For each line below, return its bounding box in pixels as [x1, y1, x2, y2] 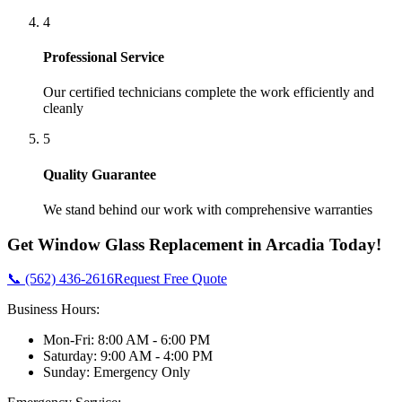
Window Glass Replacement [38, 234, 243, 254]
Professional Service [43, 48, 164, 65]
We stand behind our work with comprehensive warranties [43, 201, 372, 217]
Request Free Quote [114, 271, 227, 287]
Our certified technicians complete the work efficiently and [43, 84, 374, 100]
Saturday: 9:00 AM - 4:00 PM [43, 348, 213, 364]
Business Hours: [7, 301, 100, 318]
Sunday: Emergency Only [43, 364, 190, 380]
